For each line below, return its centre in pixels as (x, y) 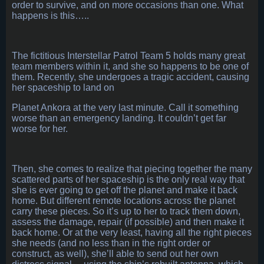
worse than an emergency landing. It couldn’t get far (119, 118)
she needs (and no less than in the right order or (111, 243)
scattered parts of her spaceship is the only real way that (128, 180)
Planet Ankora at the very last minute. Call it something (125, 108)
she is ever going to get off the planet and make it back (125, 190)
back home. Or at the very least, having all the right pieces (132, 233)
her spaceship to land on (64, 88)
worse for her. (40, 129)
